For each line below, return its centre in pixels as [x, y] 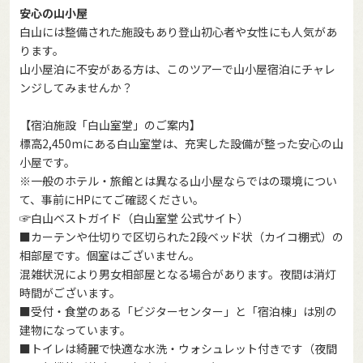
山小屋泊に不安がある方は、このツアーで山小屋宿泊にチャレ [177, 69]
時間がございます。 [70, 293]
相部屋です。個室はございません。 [110, 256]
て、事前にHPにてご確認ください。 [112, 200]
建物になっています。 [75, 330]
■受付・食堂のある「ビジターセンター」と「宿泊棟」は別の [178, 312]
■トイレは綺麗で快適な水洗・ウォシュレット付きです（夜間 [178, 349]
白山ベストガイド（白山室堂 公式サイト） [140, 218]
